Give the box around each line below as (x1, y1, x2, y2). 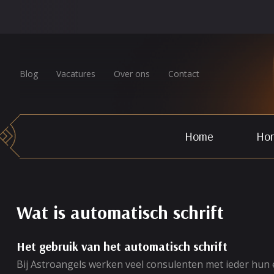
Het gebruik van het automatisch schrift (17, 239, 228, 254)
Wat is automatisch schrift (17, 201, 224, 224)
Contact (168, 68, 199, 80)
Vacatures (56, 68, 95, 80)
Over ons (114, 68, 150, 80)
